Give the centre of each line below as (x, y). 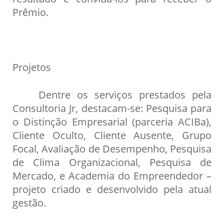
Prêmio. (30, 12)
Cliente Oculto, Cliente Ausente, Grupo (112, 135)
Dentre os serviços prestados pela (112, 94)
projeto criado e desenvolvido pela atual (112, 189)
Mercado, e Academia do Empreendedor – (112, 175)
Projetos (32, 67)
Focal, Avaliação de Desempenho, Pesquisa (112, 148)
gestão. (29, 202)
